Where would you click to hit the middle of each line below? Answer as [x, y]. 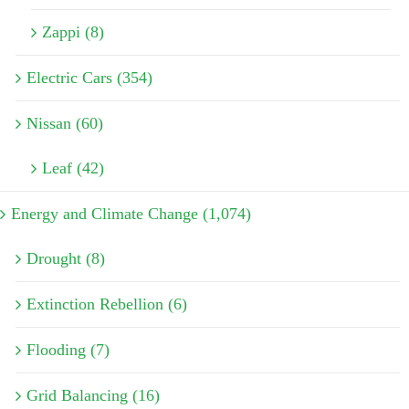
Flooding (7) [68, 349]
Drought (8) [66, 258]
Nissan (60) [65, 123]
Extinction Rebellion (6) [107, 304]
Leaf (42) [73, 168]
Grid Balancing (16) [93, 395]
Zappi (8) [73, 31]
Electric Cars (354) [89, 77]
